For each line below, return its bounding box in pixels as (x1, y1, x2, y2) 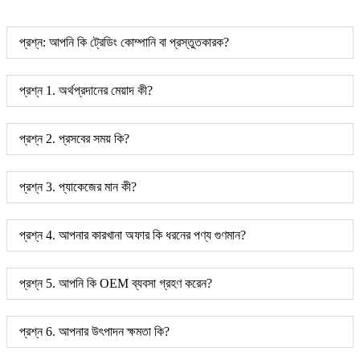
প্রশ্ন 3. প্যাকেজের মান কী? (19, 179, 137, 194)
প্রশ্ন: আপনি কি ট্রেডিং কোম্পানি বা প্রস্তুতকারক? (19, 35, 229, 49)
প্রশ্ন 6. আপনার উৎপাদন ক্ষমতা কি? (19, 324, 170, 338)
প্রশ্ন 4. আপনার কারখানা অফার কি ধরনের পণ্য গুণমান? (19, 227, 246, 242)
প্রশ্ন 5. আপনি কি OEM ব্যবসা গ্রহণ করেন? (19, 276, 212, 290)
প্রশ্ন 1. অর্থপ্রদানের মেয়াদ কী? (19, 83, 153, 97)
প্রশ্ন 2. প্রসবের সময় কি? (19, 131, 129, 145)
